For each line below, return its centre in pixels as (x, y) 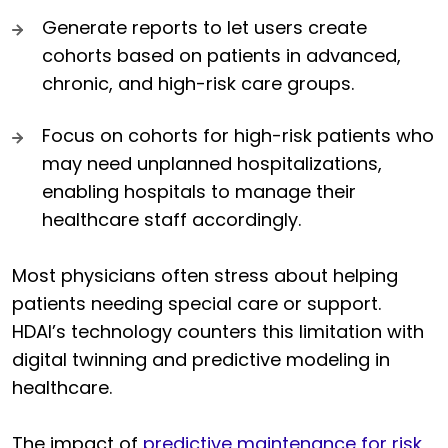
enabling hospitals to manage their (199, 192)
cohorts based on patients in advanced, (221, 56)
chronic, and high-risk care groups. (198, 84)
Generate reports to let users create (204, 28)
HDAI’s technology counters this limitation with (218, 332)
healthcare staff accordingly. (171, 220)
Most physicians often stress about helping (205, 276)
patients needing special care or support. (196, 304)
